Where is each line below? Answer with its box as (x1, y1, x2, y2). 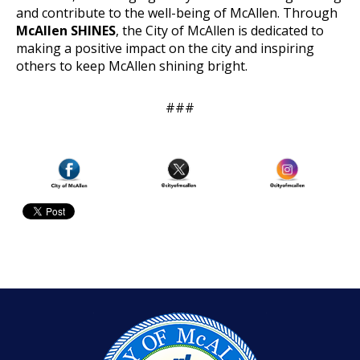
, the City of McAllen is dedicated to (116, 21, 324, 39)
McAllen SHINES (16, 21, 116, 39)
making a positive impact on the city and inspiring (16, 39, 314, 57)
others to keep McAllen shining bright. (16, 56, 247, 75)
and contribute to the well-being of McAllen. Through (16, 3, 337, 22)
